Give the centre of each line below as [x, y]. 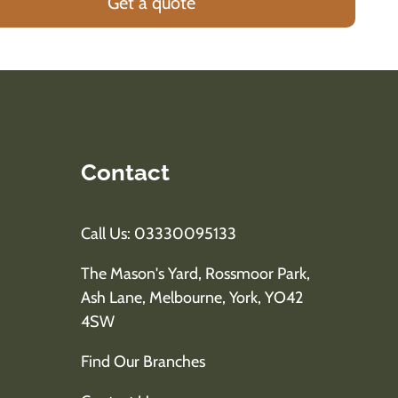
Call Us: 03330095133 [159, 234]
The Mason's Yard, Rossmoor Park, [195, 274]
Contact [125, 173]
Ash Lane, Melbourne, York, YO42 [192, 298]
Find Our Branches [143, 362]
